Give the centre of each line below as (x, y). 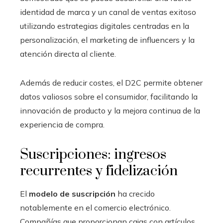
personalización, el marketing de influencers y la (107, 40)
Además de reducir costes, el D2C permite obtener (111, 82)
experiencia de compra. (62, 124)
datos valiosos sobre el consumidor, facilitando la (109, 96)
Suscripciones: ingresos (93, 154)
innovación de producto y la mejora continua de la (110, 110)
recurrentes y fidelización (99, 171)
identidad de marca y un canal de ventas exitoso (108, 12)
